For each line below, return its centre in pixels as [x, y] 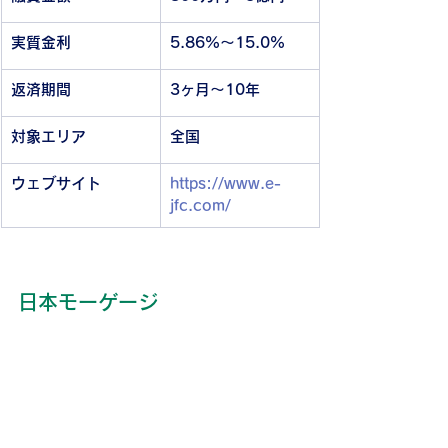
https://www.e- [225, 184]
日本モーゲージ [88, 302]
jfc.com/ [200, 206]
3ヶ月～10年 [215, 90]
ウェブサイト [56, 184]
